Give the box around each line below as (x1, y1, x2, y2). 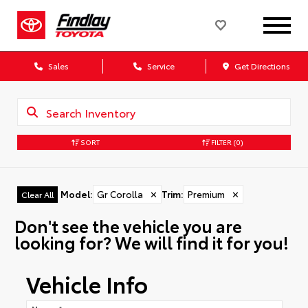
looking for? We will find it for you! (14, 230, 289, 254)
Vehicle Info (25, 268, 148, 300)
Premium (188, 188, 225, 200)
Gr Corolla (97, 188, 143, 200)
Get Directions (232, 60, 291, 71)
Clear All (21, 188, 54, 200)
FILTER (209, 136, 232, 147)
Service (144, 60, 175, 71)
